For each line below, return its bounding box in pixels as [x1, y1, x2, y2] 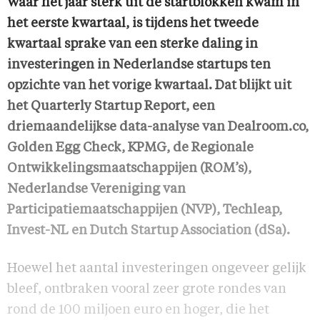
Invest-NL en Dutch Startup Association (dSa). [7, 224, 290, 237]
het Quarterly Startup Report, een [7, 100, 215, 113]
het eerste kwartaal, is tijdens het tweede [7, 17, 259, 30]
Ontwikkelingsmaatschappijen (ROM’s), [7, 162, 251, 175]
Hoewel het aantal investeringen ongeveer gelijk [7, 262, 306, 275]
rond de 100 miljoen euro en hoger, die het [7, 304, 269, 316]
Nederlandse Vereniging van [7, 183, 186, 196]
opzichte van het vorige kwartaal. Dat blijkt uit [7, 79, 291, 92]
